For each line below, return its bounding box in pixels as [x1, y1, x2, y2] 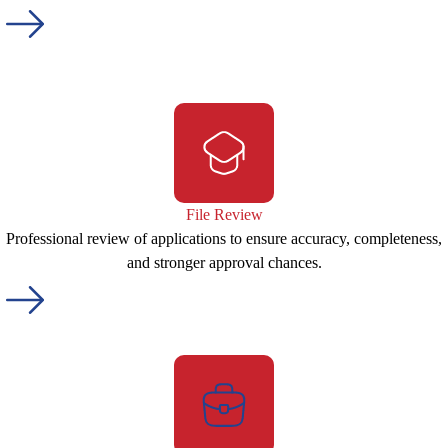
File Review [185, 206, 263, 223]
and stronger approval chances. [126, 254, 322, 271]
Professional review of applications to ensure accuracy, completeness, [6, 230, 442, 247]
